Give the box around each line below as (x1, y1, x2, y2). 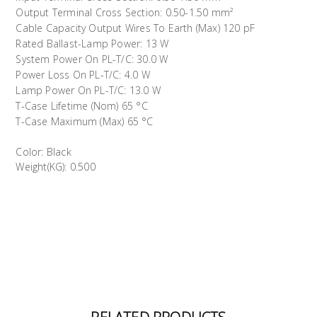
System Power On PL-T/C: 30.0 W (16, 52, 168, 67)
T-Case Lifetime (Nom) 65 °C (16, 99, 148, 113)
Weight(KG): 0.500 (16, 160, 96, 174)
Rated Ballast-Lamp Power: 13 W (16, 37, 169, 51)
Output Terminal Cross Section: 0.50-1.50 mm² (16, 6, 234, 20)
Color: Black (16, 145, 71, 159)
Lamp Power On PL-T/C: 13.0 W (16, 83, 161, 98)
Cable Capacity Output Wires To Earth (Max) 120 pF (16, 21, 255, 35)
